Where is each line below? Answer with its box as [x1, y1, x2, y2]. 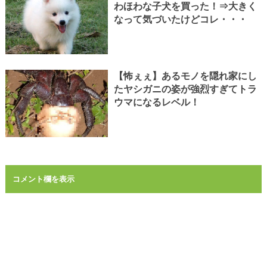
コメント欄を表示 [12, 174, 74, 184]
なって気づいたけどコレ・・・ [113, 14, 247, 24]
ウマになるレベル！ [113, 97, 200, 107]
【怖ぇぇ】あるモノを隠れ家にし [113, 70, 257, 81]
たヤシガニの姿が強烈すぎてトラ [113, 83, 257, 94]
